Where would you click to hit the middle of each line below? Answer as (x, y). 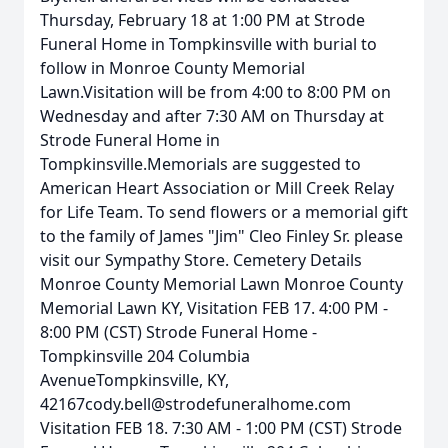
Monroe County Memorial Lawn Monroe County (221, 284)
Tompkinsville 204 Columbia (145, 356)
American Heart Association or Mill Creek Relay (217, 188)
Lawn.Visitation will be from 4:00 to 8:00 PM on (215, 92)
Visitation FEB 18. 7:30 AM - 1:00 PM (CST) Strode (221, 428)
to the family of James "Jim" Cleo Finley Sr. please (221, 236)
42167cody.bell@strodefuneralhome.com (195, 404)
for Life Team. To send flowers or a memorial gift (224, 212)
